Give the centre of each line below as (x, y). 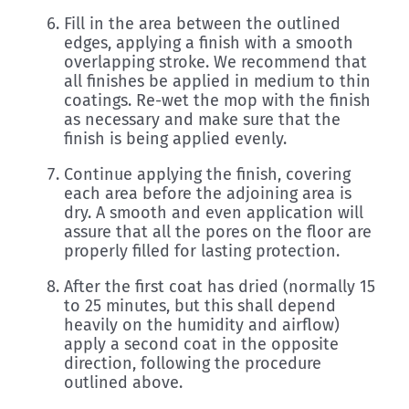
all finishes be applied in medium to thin (217, 82)
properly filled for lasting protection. (202, 252)
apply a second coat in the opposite (201, 345)
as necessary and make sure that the (202, 120)
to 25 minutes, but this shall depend (200, 306)
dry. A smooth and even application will (214, 213)
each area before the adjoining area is (208, 194)
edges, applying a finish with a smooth (209, 43)
